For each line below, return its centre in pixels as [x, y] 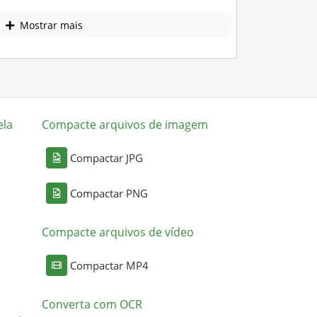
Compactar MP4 [110, 265]
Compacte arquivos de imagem [125, 124]
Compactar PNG [109, 193]
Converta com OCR [92, 304]
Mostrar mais [50, 25]
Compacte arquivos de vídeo [118, 232]
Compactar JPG [107, 157]
